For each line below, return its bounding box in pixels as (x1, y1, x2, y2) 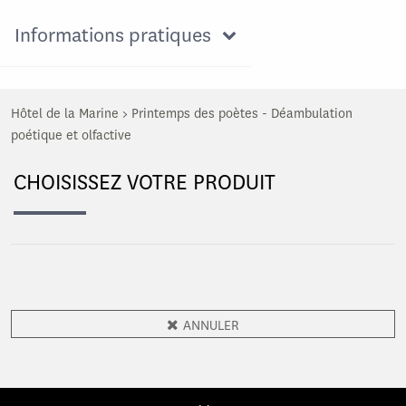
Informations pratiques (14, 22, 211, 49)
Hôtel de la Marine (11, 105, 119, 123)
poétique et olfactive (11, 127, 131, 145)
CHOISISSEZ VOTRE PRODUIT (14, 169, 275, 198)
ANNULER (183, 317, 239, 335)
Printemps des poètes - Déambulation (131, 105, 353, 123)
